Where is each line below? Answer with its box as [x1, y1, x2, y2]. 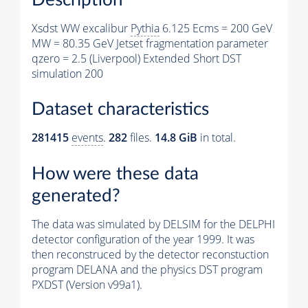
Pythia [131, 20, 159, 36]
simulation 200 [32, 65, 103, 81]
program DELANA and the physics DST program [32, 261, 263, 277]
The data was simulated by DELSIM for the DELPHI [32, 216, 275, 232]
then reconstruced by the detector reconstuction [32, 246, 269, 262]
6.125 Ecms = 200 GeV [159, 20, 272, 36]
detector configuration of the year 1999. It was [32, 231, 254, 247]
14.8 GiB [155, 130, 197, 146]
